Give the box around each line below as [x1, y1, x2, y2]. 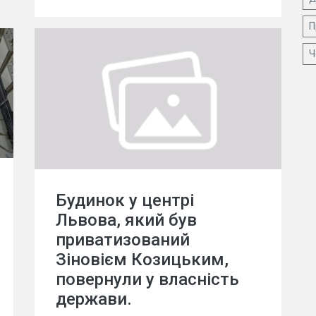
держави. [56, 289, 132, 309]
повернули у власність [56, 269, 239, 289]
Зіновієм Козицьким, [56, 250, 229, 269]
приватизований [56, 230, 190, 250]
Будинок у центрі [56, 190, 194, 210]
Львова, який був [56, 210, 197, 230]
